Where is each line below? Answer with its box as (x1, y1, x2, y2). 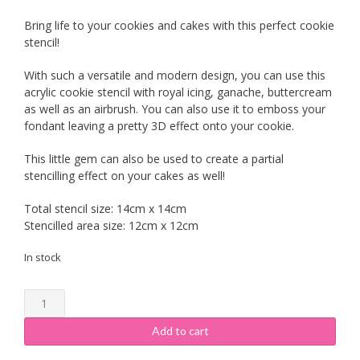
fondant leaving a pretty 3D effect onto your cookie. (24, 118, 294, 134)
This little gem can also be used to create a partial (24, 151, 284, 167)
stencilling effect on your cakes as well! (24, 168, 225, 184)
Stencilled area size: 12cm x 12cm (24, 218, 198, 234)
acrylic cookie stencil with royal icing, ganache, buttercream (24, 84, 332, 100)
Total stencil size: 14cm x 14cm (24, 201, 186, 217)
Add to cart (151, 324, 209, 338)
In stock (24, 250, 61, 265)
